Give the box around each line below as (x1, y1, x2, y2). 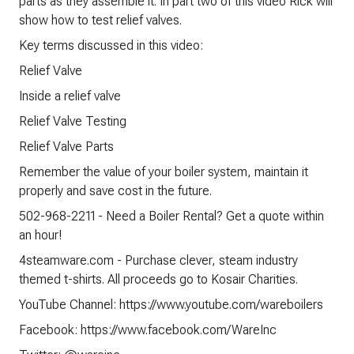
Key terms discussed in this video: (19, 38, 203, 53)
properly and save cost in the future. (19, 183, 212, 198)
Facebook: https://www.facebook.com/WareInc (19, 322, 277, 337)
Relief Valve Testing (19, 114, 126, 129)
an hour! (19, 228, 62, 243)
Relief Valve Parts (19, 139, 114, 154)
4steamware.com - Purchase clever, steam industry (19, 253, 298, 268)
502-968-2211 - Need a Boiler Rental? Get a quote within (19, 209, 324, 224)
